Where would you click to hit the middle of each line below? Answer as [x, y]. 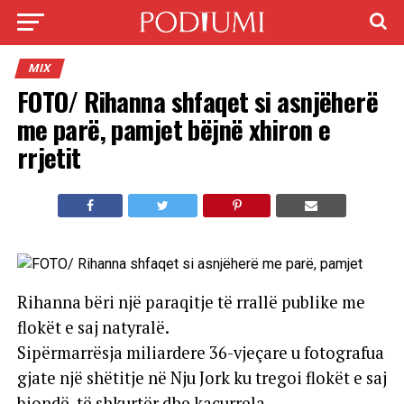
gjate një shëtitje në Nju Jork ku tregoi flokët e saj [202, 378]
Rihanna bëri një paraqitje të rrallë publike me [191, 302]
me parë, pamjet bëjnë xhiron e [174, 129]
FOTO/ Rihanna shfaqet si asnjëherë [197, 101]
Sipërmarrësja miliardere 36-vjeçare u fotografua [200, 353]
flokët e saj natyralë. [93, 327]
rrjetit [49, 157]
